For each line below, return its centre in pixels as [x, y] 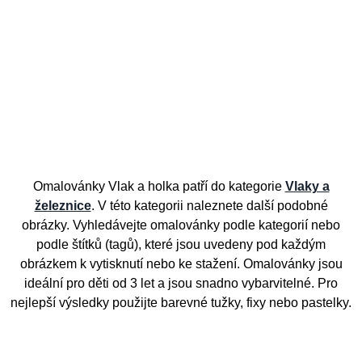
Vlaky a [307, 187]
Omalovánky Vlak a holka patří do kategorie [159, 187]
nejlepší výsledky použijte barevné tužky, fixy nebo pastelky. [181, 303]
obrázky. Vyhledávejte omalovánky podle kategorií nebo [181, 225]
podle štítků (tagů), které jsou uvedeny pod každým [181, 245]
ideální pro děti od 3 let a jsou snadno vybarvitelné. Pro [181, 284]
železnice [63, 206]
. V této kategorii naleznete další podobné [209, 206]
